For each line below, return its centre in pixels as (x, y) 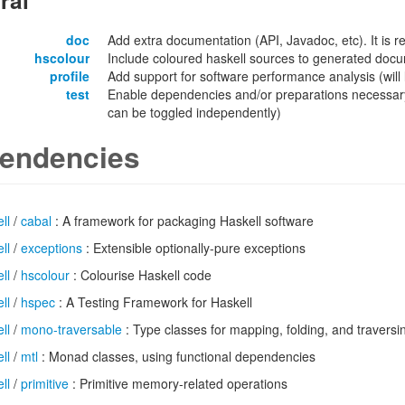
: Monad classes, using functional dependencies (177, 356)
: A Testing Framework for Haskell (154, 302)
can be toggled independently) (194, 112)
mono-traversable (71, 329)
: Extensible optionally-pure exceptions (194, 248)
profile (70, 76)
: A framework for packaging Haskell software (183, 221)
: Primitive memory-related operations (178, 383)
